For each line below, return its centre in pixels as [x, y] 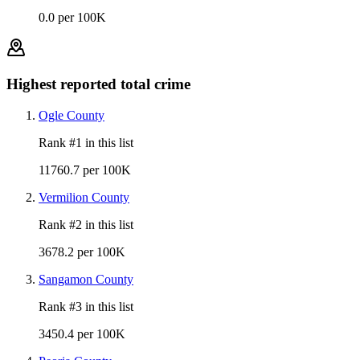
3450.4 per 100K [82, 333]
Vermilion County [84, 197]
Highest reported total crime [98, 84]
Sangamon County [86, 279]
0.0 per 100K [72, 18]
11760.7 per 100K [85, 170]
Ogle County [72, 115]
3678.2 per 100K [82, 252]
